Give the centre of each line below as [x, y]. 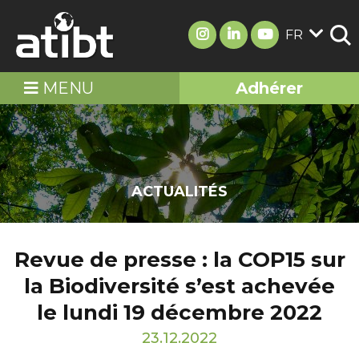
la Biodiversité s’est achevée [179, 286]
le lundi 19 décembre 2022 [179, 313]
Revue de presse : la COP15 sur [179, 260]
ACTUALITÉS [179, 192]
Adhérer [269, 88]
